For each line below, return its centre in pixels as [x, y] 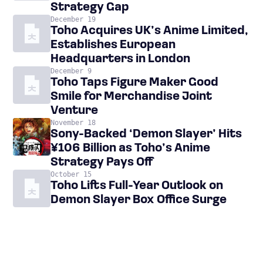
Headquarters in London [120, 59]
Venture [74, 111]
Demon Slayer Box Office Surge [139, 200]
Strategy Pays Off [102, 163]
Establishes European [113, 45]
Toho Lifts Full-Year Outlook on [137, 186]
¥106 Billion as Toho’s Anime [130, 149]
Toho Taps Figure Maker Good [134, 83]
